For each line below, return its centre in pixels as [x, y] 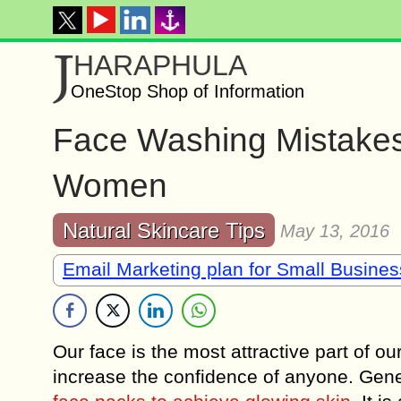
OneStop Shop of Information [188, 91]
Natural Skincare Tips [164, 230]
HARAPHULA [160, 65]
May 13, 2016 [335, 231]
